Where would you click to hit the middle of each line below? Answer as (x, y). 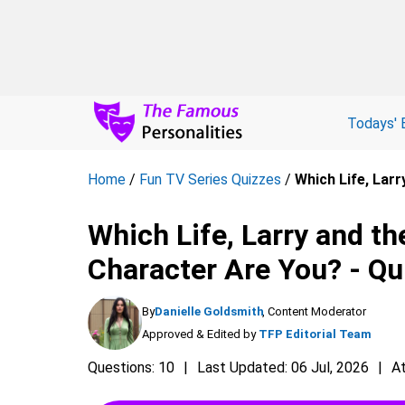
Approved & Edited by (199, 334)
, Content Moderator (314, 311)
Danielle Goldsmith (209, 311)
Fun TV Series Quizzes (210, 179)
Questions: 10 (131, 367)
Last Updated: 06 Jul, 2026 (283, 367)
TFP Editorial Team (315, 334)
